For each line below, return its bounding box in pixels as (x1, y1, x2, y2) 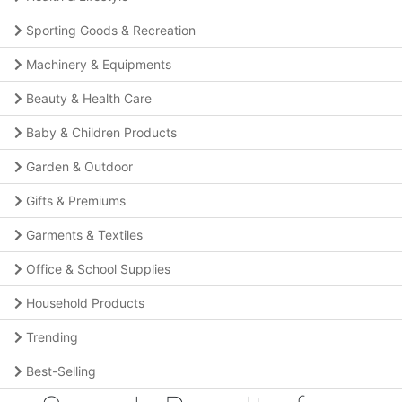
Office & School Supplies (26, 261, 170, 276)
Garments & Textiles (26, 227, 143, 242)
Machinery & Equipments (26, 57, 171, 72)
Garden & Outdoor (26, 159, 133, 174)
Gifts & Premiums (26, 193, 126, 208)
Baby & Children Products (26, 125, 177, 140)
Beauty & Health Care (26, 91, 152, 106)
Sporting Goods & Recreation (26, 22, 196, 38)
